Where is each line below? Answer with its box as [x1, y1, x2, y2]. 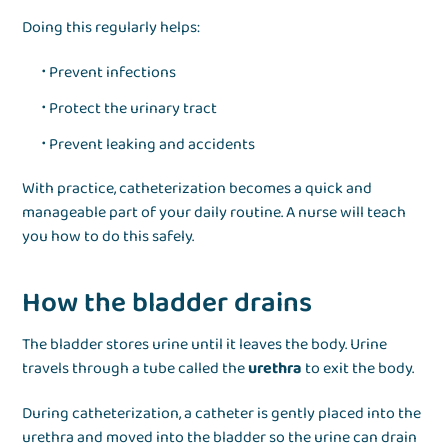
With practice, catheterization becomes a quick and [22, 176, 373, 202]
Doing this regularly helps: [22, 15, 201, 41]
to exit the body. [305, 356, 415, 382]
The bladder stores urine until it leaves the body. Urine [22, 332, 388, 358]
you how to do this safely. [22, 224, 195, 250]
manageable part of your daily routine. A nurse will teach [22, 200, 407, 226]
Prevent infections [49, 60, 177, 86]
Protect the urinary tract [49, 96, 218, 122]
